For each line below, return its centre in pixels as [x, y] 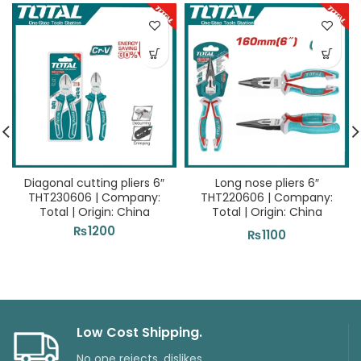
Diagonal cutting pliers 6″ [94, 183]
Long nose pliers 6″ [267, 183]
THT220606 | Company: [267, 197]
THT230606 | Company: [94, 197]
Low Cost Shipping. [139, 332]
